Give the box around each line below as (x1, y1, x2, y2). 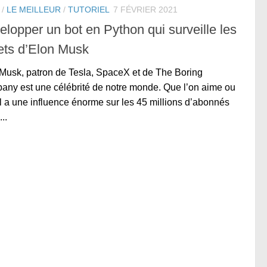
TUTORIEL (68, 5, 110, 15)
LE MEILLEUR (7, 5, 61, 15)
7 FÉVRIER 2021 (113, 5, 178, 15)
